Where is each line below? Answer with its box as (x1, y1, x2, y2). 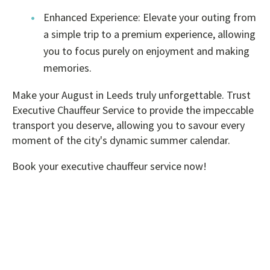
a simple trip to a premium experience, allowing (43, 27, 256, 41)
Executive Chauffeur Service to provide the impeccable (12, 102, 254, 117)
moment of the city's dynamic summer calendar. (12, 133, 230, 147)
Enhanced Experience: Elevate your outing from (43, 10, 256, 24)
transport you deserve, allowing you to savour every (12, 118, 245, 132)
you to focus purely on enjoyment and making (43, 43, 250, 58)
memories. (43, 60, 92, 75)
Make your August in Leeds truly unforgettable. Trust (12, 87, 251, 102)
